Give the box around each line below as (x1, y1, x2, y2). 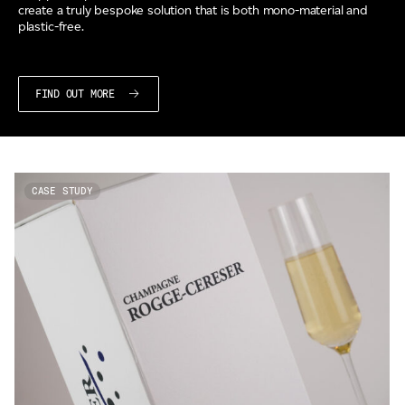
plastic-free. (17, 18, 84, 34)
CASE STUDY (31, 185, 93, 198)
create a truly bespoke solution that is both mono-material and (17, 2, 368, 18)
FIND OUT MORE (34, 87, 121, 100)
